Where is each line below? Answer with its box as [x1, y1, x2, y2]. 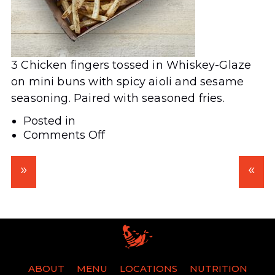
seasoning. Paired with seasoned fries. [11, 91, 225, 105]
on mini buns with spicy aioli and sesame [11, 74, 244, 88]
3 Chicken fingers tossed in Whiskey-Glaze [11, 58, 252, 72]
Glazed [104, 155, 143, 169]
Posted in [23, 114, 76, 128]
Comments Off [23, 128, 105, 142]
